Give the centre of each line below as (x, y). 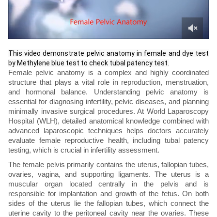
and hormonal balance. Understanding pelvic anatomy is (108, 92)
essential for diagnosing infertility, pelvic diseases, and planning (108, 102)
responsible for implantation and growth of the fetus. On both (108, 194)
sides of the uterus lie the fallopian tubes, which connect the (108, 203)
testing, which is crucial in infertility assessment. (84, 150)
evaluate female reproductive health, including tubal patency (108, 140)
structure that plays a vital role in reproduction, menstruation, (108, 82)
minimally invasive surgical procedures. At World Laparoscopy (108, 111)
